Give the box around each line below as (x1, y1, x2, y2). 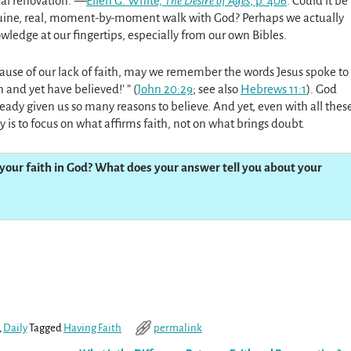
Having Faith (63, 322, 121, 335)
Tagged (29, 322, 62, 335)
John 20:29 (137, 82, 193, 96)
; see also (193, 82, 241, 96)
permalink (153, 322, 202, 335)
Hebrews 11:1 (241, 82, 306, 96)
